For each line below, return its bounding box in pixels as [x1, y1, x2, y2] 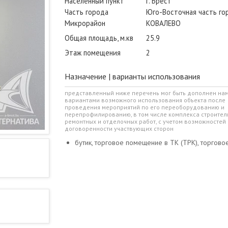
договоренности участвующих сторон [65, 125, 174, 133]
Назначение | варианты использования [65, 71, 200, 82]
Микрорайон [65, 18, 105, 28]
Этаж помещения [65, 48, 121, 58]
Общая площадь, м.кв [65, 33, 133, 43]
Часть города [65, 7, 108, 17]
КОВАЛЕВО [146, 18, 181, 28]
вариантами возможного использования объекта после [65, 96, 225, 104]
